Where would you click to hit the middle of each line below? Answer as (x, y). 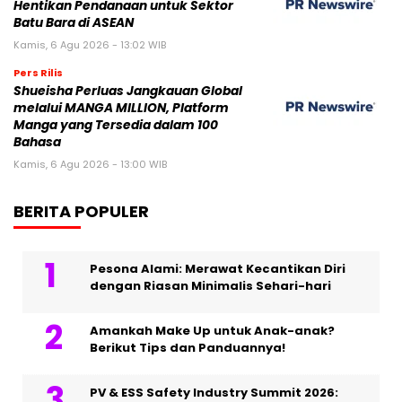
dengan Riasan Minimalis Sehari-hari (210, 286)
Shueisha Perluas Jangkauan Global (128, 92)
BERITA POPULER (81, 212)
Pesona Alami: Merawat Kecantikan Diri (218, 269)
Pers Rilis (38, 73)
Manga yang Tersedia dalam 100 (116, 126)
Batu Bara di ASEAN (74, 23)
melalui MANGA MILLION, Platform (121, 109)
